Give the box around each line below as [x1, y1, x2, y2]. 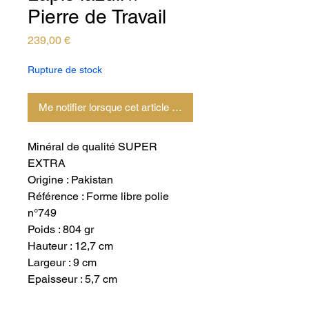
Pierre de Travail [28, 6, 166, 28]
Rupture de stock [28, 64, 102, 75]
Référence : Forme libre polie [28, 190, 169, 203]
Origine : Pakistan [28, 173, 113, 186]
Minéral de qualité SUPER [28, 140, 157, 153]
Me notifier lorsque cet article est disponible [39, 101, 233, 113]
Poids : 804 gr [28, 223, 94, 236]
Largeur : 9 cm [28, 256, 97, 269]
